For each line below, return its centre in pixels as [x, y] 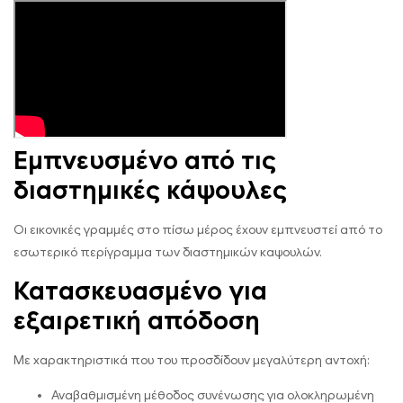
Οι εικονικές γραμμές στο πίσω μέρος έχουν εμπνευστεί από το [198, 230]
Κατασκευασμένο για [140, 291]
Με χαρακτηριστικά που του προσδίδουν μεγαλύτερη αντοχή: [192, 361]
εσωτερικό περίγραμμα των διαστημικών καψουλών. [168, 253]
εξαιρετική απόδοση [137, 321]
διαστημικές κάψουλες [150, 191]
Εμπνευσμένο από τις [145, 161]
